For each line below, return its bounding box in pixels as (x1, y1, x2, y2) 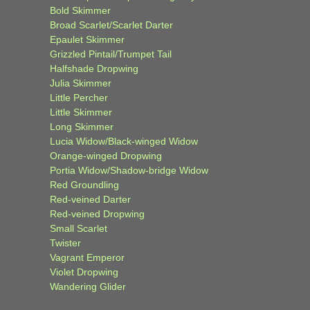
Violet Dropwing (50, 266, 118, 278)
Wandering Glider (50, 281, 126, 293)
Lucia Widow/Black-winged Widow (50, 136, 198, 147)
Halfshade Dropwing (50, 63, 138, 75)
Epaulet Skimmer (50, 34, 125, 46)
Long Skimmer (50, 121, 113, 133)
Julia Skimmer (50, 77, 111, 89)
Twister (50, 237, 81, 249)
